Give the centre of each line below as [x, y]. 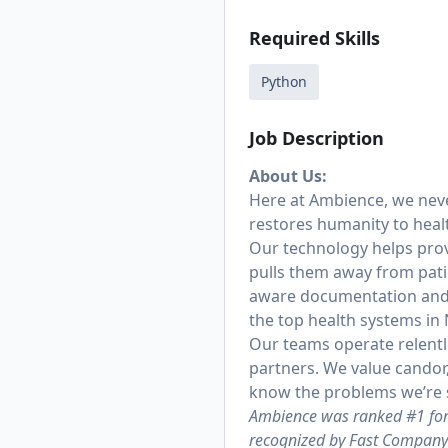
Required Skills [314, 38]
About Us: [288, 176]
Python [284, 81]
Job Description [316, 138]
